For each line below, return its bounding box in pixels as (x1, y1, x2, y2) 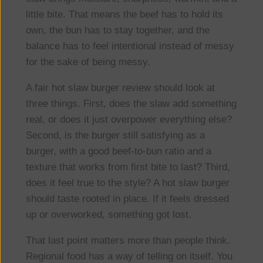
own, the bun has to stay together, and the (25, 25, 210, 36)
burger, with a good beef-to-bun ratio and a (25, 146, 211, 157)
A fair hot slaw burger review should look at (25, 82, 215, 94)
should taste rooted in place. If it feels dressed (25, 193, 229, 205)
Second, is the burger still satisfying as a (25, 130, 205, 141)
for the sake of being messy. (25, 56, 150, 68)
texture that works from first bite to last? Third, (25, 161, 230, 173)
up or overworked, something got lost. (25, 209, 191, 221)
